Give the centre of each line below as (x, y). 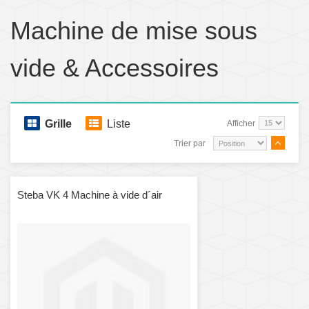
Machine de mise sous (134, 31)
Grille (58, 124)
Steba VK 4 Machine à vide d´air (90, 195)
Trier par (190, 144)
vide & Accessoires (114, 68)
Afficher (241, 124)
